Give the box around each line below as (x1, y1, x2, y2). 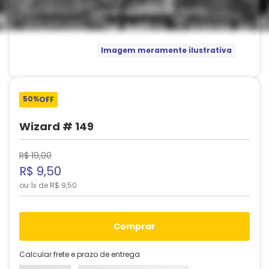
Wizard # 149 (19, 119, 94, 134)
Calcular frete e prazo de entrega (19, 249, 140, 259)
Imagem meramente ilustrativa (100, 45, 232, 56)
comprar (120, 220, 156, 232)
